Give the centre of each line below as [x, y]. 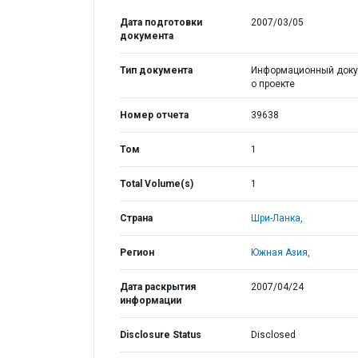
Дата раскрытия [158, 287]
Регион [137, 253]
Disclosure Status [161, 335]
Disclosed [273, 335]
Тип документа [156, 70]
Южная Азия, [280, 253]
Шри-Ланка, [276, 218]
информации [151, 300]
